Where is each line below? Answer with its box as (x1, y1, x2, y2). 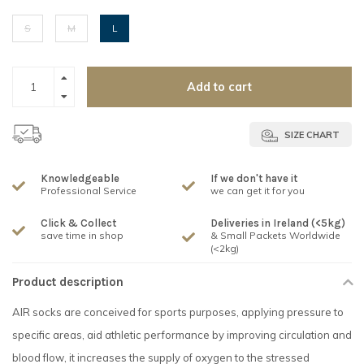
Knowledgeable (41, 172, 119, 185)
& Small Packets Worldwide (210, 229, 340, 242)
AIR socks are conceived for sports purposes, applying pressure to (12, 305, 344, 319)
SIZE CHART (282, 128, 340, 141)
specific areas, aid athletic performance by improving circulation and (12, 328, 352, 342)
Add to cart (187, 80, 252, 95)
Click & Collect (41, 217, 116, 230)
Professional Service (41, 184, 136, 197)
